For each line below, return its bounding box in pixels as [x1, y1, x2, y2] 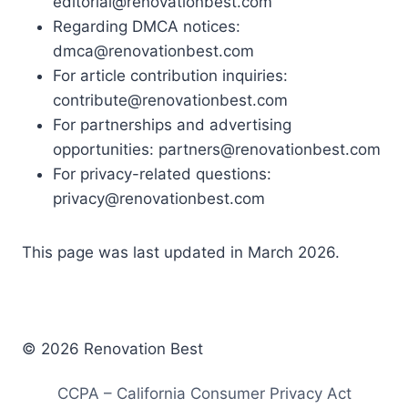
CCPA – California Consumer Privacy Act [56, 384, 352, 403]
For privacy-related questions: [53, 165, 271, 184]
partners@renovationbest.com [158, 140, 381, 159]
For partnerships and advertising [53, 116, 291, 135]
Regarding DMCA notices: [53, 17, 240, 36]
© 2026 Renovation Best [22, 340, 203, 359]
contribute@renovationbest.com [53, 91, 288, 110]
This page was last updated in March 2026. [22, 243, 340, 262]
